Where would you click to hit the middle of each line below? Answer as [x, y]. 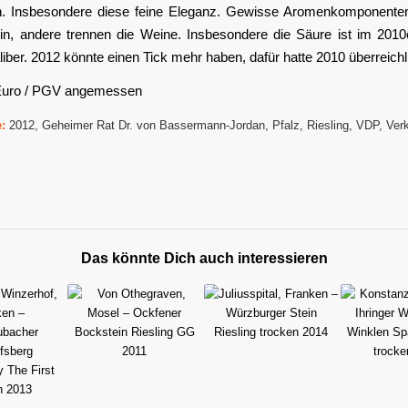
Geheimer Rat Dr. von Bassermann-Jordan [153, 125]
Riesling [328, 125]
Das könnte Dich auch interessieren [204, 258]
